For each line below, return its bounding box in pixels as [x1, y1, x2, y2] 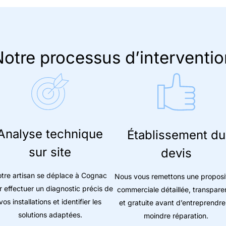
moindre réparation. [144, 211, 208, 220]
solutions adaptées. [18, 210, 82, 219]
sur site [29, 145, 71, 160]
